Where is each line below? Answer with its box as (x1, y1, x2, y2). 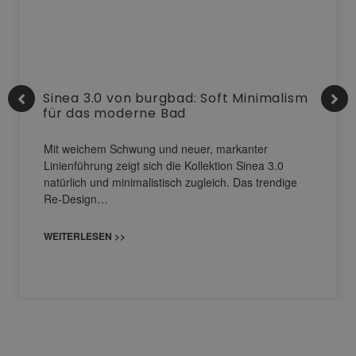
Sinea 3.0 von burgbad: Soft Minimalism (43, 89, 308, 108)
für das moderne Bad (43, 104, 187, 123)
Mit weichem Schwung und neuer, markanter (44, 141, 268, 157)
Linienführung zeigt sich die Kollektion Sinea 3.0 (44, 157, 284, 174)
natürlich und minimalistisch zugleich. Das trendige (44, 174, 297, 191)
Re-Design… (44, 191, 108, 207)
